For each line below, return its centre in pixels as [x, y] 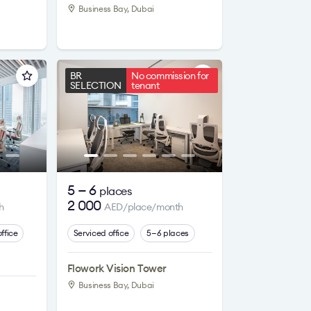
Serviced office [101, 233]
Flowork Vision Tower [117, 268]
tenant [145, 85]
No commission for [170, 76]
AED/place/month [144, 207]
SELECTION [96, 85]
